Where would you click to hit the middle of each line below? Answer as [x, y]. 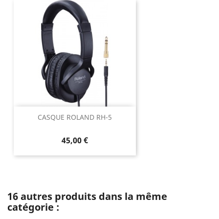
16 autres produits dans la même [87, 197]
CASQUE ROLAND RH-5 [75, 117]
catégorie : [33, 207]
